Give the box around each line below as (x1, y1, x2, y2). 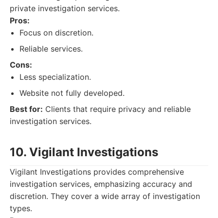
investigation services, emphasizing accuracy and (10, 179, 192, 189)
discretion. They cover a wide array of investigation (10, 191, 200, 201)
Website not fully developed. (19, 88, 125, 98)
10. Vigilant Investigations (10, 145, 158, 159)
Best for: (10, 104, 43, 114)
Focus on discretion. (19, 28, 93, 37)
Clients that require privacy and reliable (43, 104, 191, 114)
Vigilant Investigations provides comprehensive (10, 167, 184, 177)
